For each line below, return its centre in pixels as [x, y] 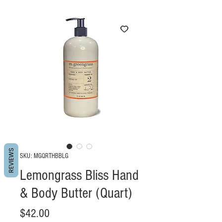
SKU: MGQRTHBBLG [44, 156]
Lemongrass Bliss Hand [79, 175]
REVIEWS [11, 160]
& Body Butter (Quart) [76, 193]
